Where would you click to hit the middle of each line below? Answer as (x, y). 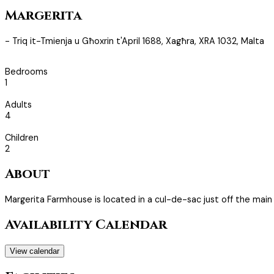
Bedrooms (26, 72)
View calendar (35, 251)
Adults (18, 105)
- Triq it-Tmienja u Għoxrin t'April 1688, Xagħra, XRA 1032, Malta (135, 41)
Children (22, 138)
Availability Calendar (86, 225)
